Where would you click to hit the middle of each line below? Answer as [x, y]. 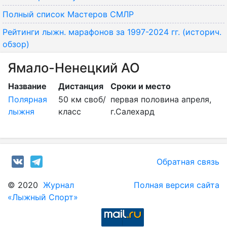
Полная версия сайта [177, 185]
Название [27, 86]
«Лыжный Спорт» [43, 197]
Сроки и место [141, 86]
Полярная [28, 99]
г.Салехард [133, 111]
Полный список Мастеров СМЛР [68, 14]
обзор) [16, 44]
